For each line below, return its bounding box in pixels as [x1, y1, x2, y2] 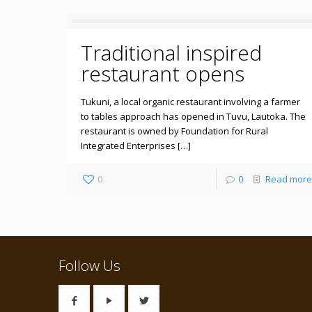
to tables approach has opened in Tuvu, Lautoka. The [80, 110, 306, 123]
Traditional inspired [80, 38, 262, 67]
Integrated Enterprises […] [80, 139, 191, 152]
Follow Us [58, 256, 120, 275]
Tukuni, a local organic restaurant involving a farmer [80, 95, 300, 108]
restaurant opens [80, 59, 244, 88]
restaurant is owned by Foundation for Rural [80, 125, 268, 137]
